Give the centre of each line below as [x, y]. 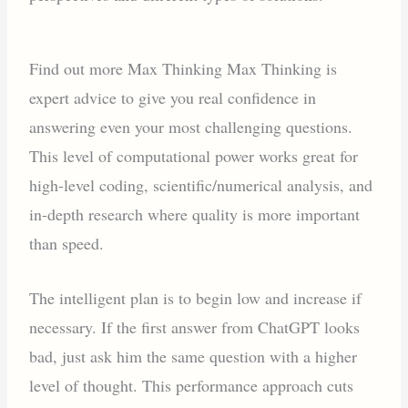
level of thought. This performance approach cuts [192, 386]
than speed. [67, 243]
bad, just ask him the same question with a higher [194, 357]
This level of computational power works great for [194, 155]
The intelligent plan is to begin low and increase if [196, 298]
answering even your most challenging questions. [191, 126]
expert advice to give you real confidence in [173, 97]
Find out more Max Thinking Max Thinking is [184, 68]
